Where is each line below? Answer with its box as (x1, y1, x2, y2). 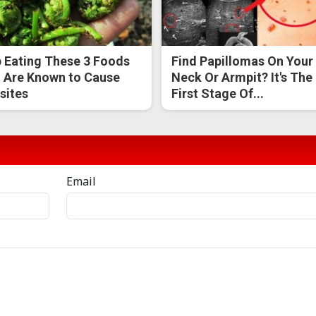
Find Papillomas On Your (171, 54, 314, 69)
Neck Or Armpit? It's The (171, 70, 313, 85)
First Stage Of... (171, 86, 265, 102)
